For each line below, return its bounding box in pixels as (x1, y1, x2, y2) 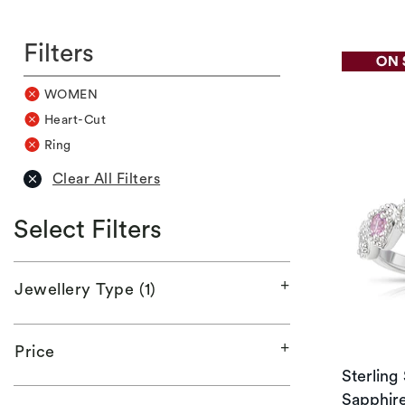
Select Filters (14, 212, 162, 244)
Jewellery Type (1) (14, 279, 156, 298)
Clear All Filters (52, 170, 161, 187)
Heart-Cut (44, 111, 107, 127)
